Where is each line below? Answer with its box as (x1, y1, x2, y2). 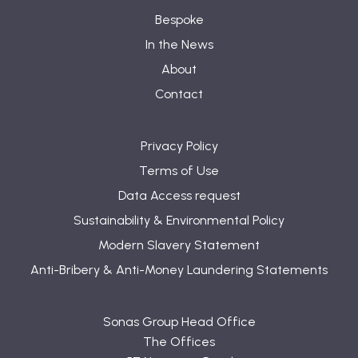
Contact (155, 86, 203, 102)
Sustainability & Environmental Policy (74, 213, 284, 229)
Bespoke (154, 12, 204, 28)
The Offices (143, 334, 215, 350)
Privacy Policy (140, 138, 218, 154)
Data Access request (117, 188, 241, 204)
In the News (145, 37, 213, 53)
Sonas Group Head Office (102, 314, 256, 330)
